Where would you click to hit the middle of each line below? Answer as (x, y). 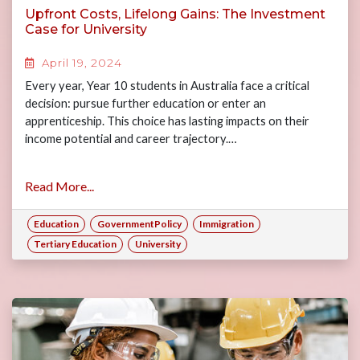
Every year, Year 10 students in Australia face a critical (167, 86)
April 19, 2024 (80, 63)
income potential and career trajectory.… (131, 139)
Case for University (86, 29)
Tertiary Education (76, 244)
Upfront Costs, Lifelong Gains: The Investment (175, 14)
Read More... (59, 186)
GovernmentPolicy (139, 224)
